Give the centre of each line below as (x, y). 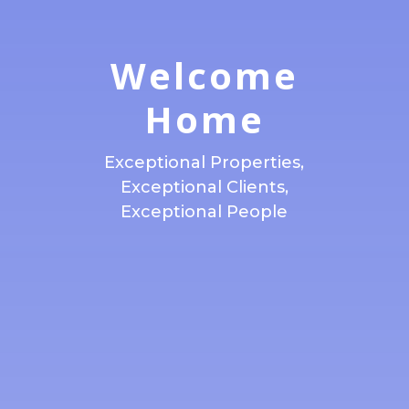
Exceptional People (204, 212)
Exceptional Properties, (204, 163)
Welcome (204, 75)
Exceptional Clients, (204, 187)
